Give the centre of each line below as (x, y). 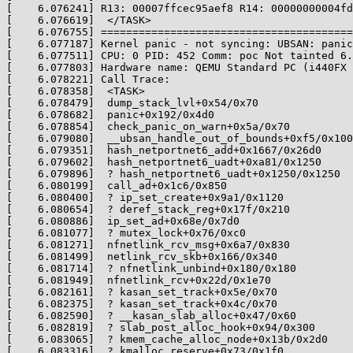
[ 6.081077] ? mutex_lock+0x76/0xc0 (126, 233)
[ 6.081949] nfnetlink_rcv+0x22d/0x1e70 (139, 280)
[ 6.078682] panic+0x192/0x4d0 (110, 115)
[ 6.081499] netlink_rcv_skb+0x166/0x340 (142, 256)
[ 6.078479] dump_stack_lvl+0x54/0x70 (132, 103)
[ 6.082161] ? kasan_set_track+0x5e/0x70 (142, 292)
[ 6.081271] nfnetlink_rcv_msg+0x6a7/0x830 (148, 245)
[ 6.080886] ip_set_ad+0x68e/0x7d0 (123, 221)
